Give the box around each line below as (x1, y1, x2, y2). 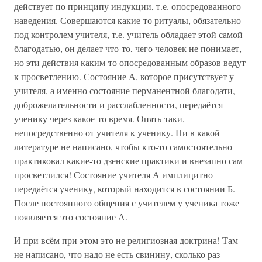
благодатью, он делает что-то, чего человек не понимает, (14, 42, 242, 54)
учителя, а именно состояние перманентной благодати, (14, 84, 235, 96)
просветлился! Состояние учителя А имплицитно (14, 168, 213, 181)
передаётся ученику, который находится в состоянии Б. (14, 182, 235, 195)
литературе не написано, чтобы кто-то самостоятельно (14, 140, 232, 153)
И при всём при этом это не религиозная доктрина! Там (14, 234, 238, 246)
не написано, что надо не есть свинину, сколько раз (14, 248, 220, 260)
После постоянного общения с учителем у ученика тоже (14, 196, 239, 209)
